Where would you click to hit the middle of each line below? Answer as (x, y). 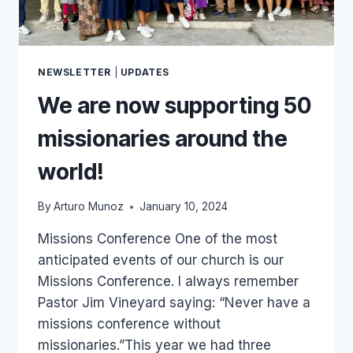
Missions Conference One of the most (158, 239)
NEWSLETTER (74, 72)
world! (71, 171)
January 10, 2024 (184, 207)
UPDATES (145, 72)
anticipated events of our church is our (161, 260)
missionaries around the (163, 138)
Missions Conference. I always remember (168, 282)
